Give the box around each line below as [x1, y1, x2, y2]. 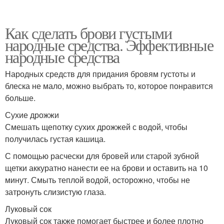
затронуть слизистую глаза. [5, 186, 106, 198]
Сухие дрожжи [5, 109, 59, 121]
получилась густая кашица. [5, 133, 105, 145]
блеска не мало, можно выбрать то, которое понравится [5, 80, 213, 92]
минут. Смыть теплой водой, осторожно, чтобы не [5, 174, 190, 186]
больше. [5, 92, 35, 104]
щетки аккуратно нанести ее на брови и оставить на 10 [5, 162, 208, 174]
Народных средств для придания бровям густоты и [5, 68, 195, 80]
